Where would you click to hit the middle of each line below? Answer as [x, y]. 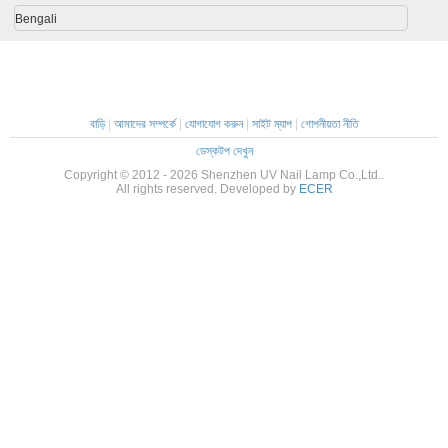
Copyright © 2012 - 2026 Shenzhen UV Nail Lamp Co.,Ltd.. [224, 175]
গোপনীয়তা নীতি [329, 124]
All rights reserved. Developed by [207, 189]
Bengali [35, 19]
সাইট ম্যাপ [271, 124]
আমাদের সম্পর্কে [144, 124]
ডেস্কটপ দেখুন [224, 151]
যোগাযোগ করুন [213, 124]
